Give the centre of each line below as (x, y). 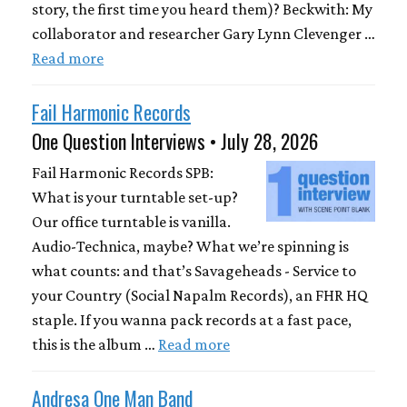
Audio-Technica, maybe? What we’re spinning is (190, 246)
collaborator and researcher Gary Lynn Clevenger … (203, 34)
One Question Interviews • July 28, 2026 (175, 141)
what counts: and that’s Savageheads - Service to (194, 270)
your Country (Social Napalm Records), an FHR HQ (200, 295)
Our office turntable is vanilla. (131, 221)
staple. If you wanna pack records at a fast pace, (192, 319)
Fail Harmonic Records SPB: (123, 172)
